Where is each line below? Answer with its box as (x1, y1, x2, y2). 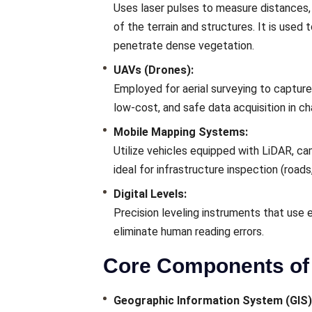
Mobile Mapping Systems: (114, 125, 248, 139)
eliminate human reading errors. (114, 225, 264, 239)
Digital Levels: (114, 187, 187, 201)
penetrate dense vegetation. (114, 39, 254, 53)
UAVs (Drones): (114, 63, 194, 77)
